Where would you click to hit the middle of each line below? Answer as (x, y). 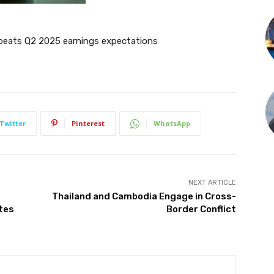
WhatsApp (172, 124)
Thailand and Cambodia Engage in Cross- (144, 197)
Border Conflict (201, 209)
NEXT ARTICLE (212, 183)
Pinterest (88, 124)
